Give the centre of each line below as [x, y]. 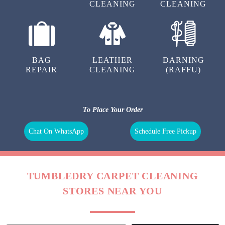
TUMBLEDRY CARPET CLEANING [113, 176]
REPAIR [42, 70]
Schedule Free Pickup [165, 132]
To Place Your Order [113, 110]
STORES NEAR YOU [112, 191]
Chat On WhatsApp [57, 132]
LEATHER [112, 60]
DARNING [183, 60]
